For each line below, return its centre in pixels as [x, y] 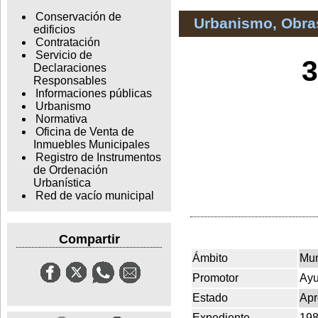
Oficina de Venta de [84, 132]
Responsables [70, 81]
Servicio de [64, 55]
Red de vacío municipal [94, 196]
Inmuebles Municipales [91, 145]
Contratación [67, 43]
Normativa [61, 119]
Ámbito [210, 258]
